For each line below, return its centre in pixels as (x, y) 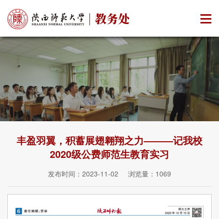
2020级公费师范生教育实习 (109, 153)
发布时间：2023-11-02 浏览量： (102, 173)
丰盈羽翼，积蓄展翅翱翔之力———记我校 (109, 140)
